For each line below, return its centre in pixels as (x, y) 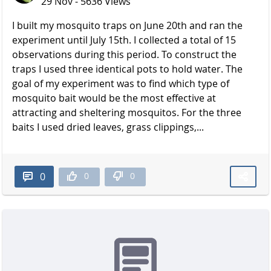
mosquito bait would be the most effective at (114, 98)
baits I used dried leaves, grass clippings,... (108, 127)
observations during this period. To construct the (124, 55)
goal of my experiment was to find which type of (121, 84)
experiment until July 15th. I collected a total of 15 (124, 40)
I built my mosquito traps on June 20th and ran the (127, 26)
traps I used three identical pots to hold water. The (127, 69)
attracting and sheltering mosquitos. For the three (127, 113)
